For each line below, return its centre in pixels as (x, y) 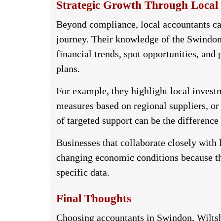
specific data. (83, 172)
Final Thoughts (94, 199)
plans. (68, 69)
